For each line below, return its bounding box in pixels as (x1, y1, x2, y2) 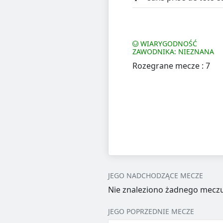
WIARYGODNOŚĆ (138, 39, 197, 49)
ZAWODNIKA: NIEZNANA (132, 47, 214, 57)
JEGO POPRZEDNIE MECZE (108, 207, 194, 217)
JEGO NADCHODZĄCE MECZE (108, 171, 203, 181)
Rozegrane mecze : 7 (132, 60, 210, 72)
